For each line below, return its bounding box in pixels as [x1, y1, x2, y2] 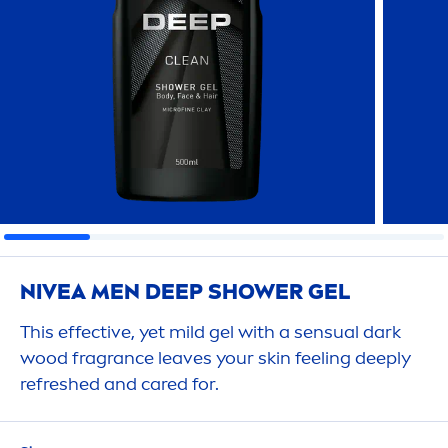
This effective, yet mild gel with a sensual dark [20, 321, 401, 343]
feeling [291, 347, 355, 369]
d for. [177, 373, 219, 395]
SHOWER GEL [203, 278, 350, 305]
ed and [79, 373, 141, 395]
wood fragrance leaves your [20, 347, 258, 369]
